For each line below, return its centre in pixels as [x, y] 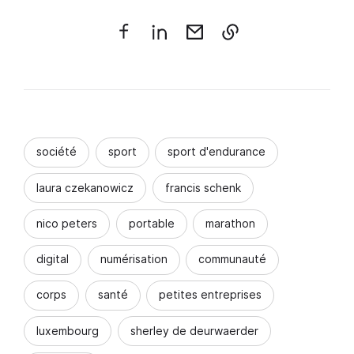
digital [53, 259]
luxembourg [68, 330]
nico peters [67, 223]
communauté [232, 259]
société [56, 152]
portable [151, 223]
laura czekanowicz [85, 187]
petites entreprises [210, 295]
